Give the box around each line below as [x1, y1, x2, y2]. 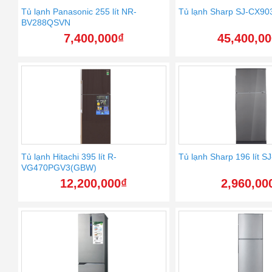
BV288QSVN [21, 18, 70, 28]
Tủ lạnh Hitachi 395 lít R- [21, 152, 117, 162]
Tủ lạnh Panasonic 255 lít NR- [21, 7, 137, 17]
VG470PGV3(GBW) [21, 163, 97, 173]
